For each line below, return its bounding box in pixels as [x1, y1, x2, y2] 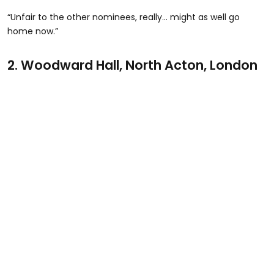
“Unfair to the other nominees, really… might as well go [7, 10, 240, 23]
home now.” [7, 24, 58, 37]
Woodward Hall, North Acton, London [18, 56, 257, 74]
